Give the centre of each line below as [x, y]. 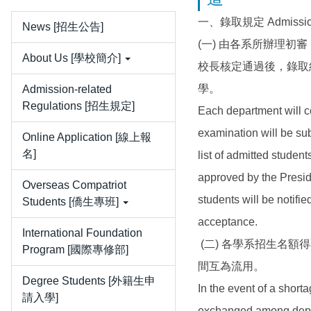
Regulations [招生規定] [78, 106]
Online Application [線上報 [87, 137]
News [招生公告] [63, 27]
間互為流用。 [231, 266]
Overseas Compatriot [74, 185]
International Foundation [82, 233]
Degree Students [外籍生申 [89, 281]
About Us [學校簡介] [72, 58]
